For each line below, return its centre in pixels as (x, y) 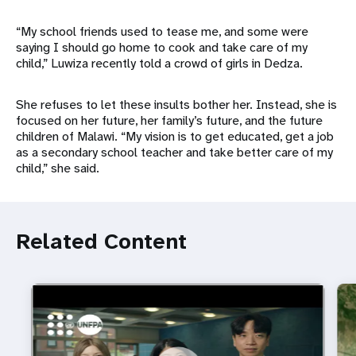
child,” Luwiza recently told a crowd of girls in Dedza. (159, 64)
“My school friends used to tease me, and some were (162, 32)
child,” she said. (58, 168)
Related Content (101, 242)
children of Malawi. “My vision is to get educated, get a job (175, 137)
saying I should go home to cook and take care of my (162, 48)
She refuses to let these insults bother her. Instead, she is (176, 105)
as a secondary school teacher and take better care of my (174, 153)
